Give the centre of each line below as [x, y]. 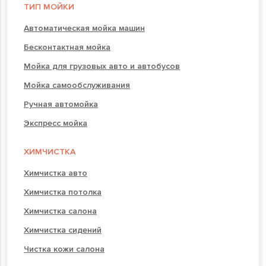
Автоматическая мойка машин [84, 28]
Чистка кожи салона [64, 249]
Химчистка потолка [63, 192]
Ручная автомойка [61, 104]
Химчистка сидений [63, 230]
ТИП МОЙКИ [49, 7]
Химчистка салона [60, 211]
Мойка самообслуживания [77, 85]
